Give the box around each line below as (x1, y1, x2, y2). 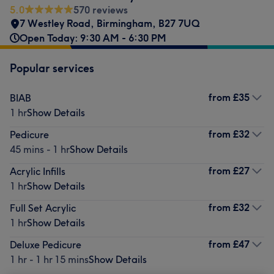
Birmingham (97, 17, 152, 29)
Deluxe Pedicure (10, 239, 81, 251)
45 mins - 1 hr (10, 143, 70, 155)
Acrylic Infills (10, 165, 65, 177)
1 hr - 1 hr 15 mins (10, 253, 89, 265)
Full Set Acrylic (10, 202, 76, 214)
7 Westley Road (20, 17, 91, 29)
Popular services (10, 61, 94, 75)
